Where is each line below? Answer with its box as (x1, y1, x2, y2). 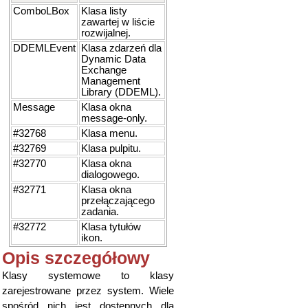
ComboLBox (13, 5, 69, 16)
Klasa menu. (81, 128, 137, 139)
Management (81, 76, 140, 87)
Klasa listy (81, 5, 127, 16)
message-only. (81, 113, 147, 124)
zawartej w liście (81, 16, 155, 27)
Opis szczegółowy (2, 248, 150, 267)
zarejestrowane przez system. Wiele (2, 285, 174, 296)
